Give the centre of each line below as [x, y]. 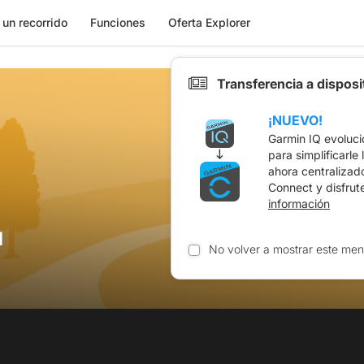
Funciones [117, 22]
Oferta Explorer [209, 22]
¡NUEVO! [295, 120]
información [299, 204]
